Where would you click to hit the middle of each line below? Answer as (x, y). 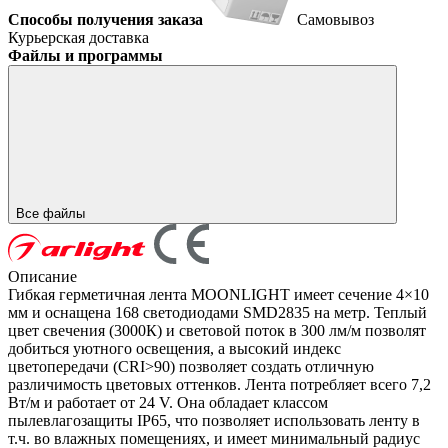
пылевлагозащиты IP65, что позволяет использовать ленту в (214, 420)
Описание (42, 276)
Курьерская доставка (78, 37)
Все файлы (52, 213)
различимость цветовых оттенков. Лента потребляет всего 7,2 (219, 384)
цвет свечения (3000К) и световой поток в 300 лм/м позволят (217, 330)
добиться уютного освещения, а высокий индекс (174, 348)
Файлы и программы (85, 55)
